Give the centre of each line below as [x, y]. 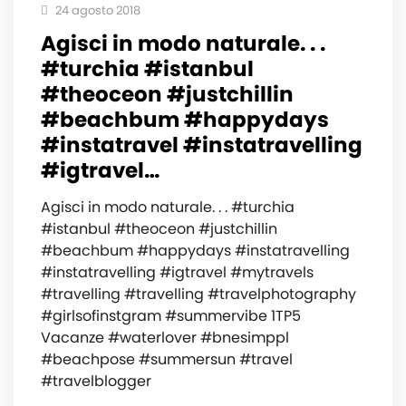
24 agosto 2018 [97, 11]
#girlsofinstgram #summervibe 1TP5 [171, 316]
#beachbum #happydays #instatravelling [195, 251]
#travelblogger [96, 382]
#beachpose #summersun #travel [167, 360]
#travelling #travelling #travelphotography [198, 295]
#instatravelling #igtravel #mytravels [177, 273]
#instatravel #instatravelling [202, 145]
